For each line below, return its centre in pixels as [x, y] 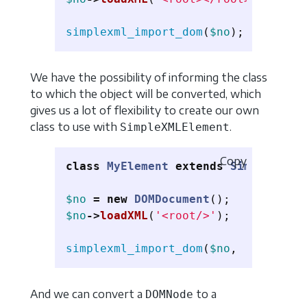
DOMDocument [172, 199]
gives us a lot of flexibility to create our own [145, 110]
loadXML [124, 216]
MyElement [138, 167]
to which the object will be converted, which [146, 94]
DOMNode [169, 294]
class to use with [75, 126]
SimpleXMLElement [175, 127]
